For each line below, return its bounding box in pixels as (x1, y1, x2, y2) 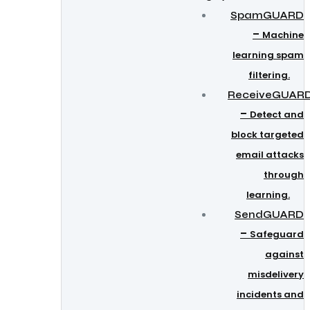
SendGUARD (235, 208, 304, 221)
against (265, 248, 304, 261)
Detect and (250, 108, 304, 121)
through (264, 168, 304, 181)
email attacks (236, 148, 304, 161)
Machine (262, 28, 304, 42)
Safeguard (250, 228, 304, 241)
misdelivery (248, 268, 304, 281)
